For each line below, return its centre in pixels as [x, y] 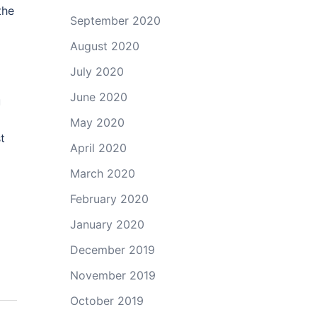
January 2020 [107, 224]
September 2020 [115, 21]
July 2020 [97, 71]
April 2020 [98, 148]
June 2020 [98, 97]
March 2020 [102, 173]
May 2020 [97, 122]
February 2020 [109, 199]
